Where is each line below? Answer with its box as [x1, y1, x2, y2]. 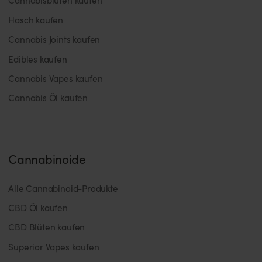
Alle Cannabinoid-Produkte [8, 181, 118, 194]
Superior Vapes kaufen [8, 240, 99, 253]
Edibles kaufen [8, 52, 67, 65]
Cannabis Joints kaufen [8, 33, 101, 46]
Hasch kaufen [8, 13, 64, 26]
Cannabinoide [8, 150, 86, 167]
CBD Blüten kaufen [8, 220, 85, 233]
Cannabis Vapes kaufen [8, 71, 103, 84]
